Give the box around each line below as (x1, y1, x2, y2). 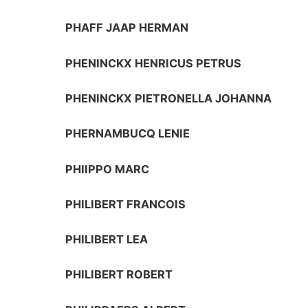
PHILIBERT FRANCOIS (65, 197, 186, 211)
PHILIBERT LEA (65, 232, 148, 247)
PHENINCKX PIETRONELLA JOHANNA (65, 91, 272, 105)
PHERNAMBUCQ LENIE (65, 126, 190, 141)
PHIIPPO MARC (65, 162, 150, 176)
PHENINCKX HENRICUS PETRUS (65, 56, 242, 70)
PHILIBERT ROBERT (65, 267, 173, 282)
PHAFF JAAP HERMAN (65, 21, 189, 35)
